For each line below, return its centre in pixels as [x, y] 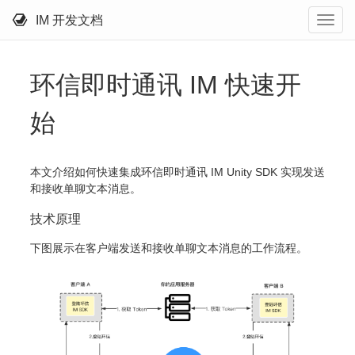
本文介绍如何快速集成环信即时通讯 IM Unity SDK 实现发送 [177, 172]
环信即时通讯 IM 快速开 [166, 85]
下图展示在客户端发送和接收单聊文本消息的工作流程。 [169, 248]
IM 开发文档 [69, 20]
